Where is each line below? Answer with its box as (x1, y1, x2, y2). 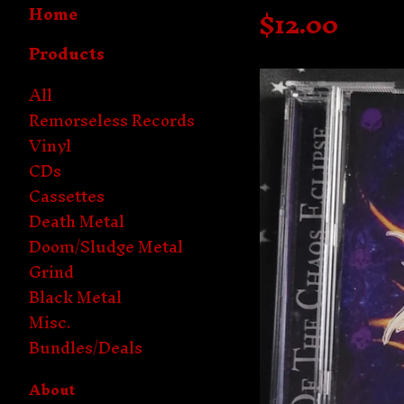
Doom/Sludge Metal (29, 228, 183, 265)
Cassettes (29, 178, 105, 215)
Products (29, 35, 105, 72)
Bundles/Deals (29, 329, 142, 366)
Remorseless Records (29, 102, 195, 139)
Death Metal (29, 203, 124, 240)
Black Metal (29, 279, 122, 316)
